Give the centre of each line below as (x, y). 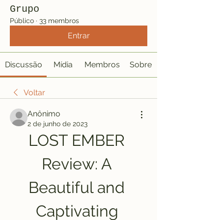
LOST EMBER (77, 140)
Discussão (23, 65)
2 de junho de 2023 (57, 124)
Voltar (34, 93)
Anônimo (44, 114)
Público (22, 21)
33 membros (59, 21)
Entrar (79, 36)
